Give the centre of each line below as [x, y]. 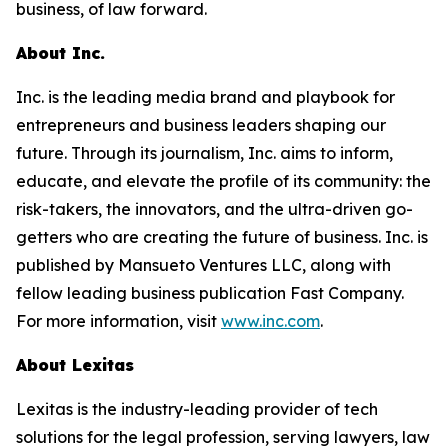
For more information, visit [118, 321]
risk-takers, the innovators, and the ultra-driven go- [214, 209]
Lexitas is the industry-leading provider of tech [197, 409]
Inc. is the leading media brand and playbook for [205, 97]
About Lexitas [75, 365]
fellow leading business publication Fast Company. [210, 293]
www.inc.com [270, 321]
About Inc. [60, 53]
